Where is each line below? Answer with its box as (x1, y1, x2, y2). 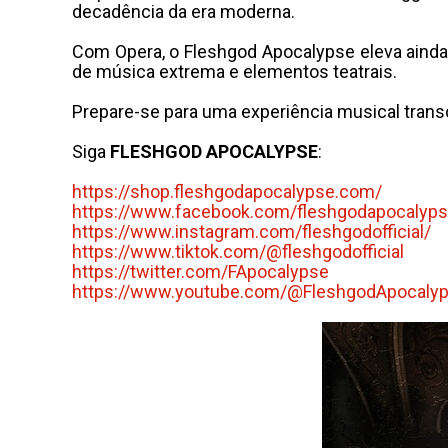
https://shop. (72, 181, 174, 202)
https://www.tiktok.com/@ (72, 241, 282, 262)
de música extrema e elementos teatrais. (72, 61, 397, 82)
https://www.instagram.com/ (72, 221, 302, 242)
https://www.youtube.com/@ (72, 281, 303, 302)
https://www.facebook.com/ (72, 201, 297, 222)
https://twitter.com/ (72, 261, 228, 282)
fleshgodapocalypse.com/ (174, 181, 382, 202)
